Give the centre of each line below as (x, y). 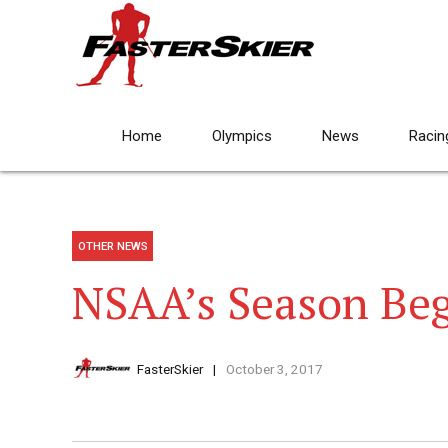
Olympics (242, 136)
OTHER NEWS (112, 246)
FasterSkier (170, 369)
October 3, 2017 (274, 369)
